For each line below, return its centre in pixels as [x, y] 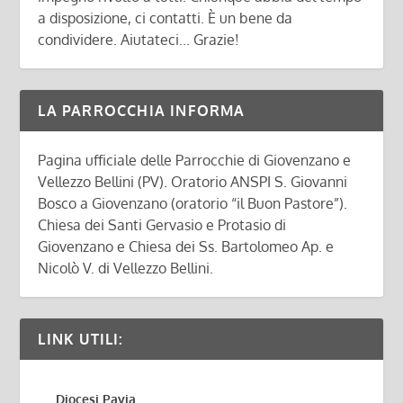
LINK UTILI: [81, 340]
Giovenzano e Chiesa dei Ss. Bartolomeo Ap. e [186, 247]
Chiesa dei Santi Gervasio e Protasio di [162, 225]
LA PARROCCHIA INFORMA [142, 111]
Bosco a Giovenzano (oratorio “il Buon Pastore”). [193, 204]
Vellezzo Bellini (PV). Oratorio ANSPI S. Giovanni [193, 182]
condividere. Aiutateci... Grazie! [139, 40]
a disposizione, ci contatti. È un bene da [166, 18]
